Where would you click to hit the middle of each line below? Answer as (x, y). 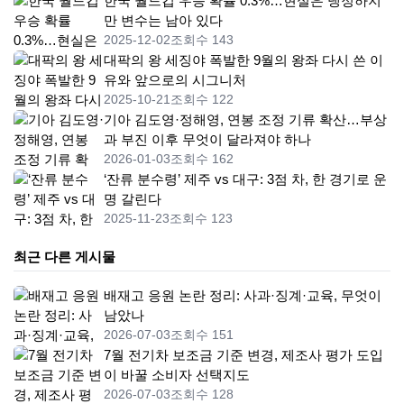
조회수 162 (202, 159)
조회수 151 (202, 335)
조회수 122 (202, 100)
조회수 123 (201, 219)
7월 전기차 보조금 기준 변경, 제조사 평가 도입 (243, 355)
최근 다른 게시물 (64, 257)
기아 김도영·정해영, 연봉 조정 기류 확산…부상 (245, 120)
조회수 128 (202, 395)
